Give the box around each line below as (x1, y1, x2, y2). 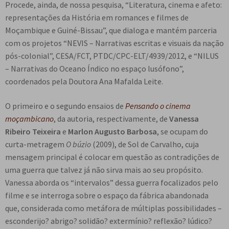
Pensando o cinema (125, 101, 191, 111)
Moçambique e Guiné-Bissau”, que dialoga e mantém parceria (5, 25, 217, 36)
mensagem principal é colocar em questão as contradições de (5, 152, 219, 163)
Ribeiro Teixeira (5, 126, 61, 137)
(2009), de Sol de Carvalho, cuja (91, 139, 199, 150)
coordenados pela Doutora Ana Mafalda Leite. (5, 76, 163, 87)
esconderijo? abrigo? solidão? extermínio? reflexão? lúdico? (5, 216, 212, 226)
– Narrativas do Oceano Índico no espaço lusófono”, (5, 63, 184, 74)
